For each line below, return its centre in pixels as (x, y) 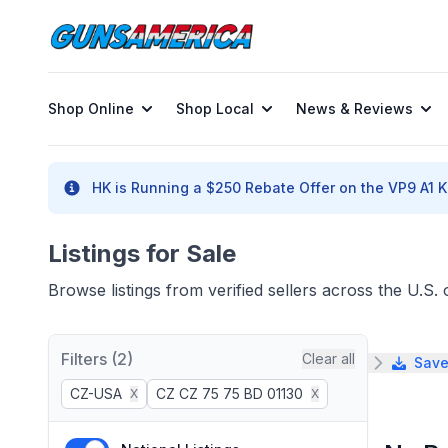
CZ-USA (96, 393)
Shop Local (215, 108)
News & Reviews (354, 108)
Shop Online (91, 108)
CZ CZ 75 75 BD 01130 (229, 393)
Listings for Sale (142, 253)
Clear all (328, 358)
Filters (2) (97, 359)
